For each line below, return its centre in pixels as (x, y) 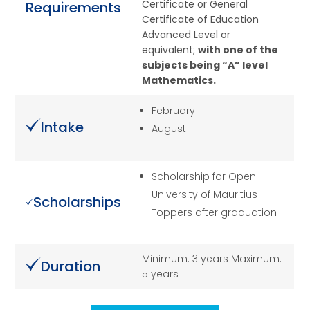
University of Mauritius (205, 195)
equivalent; (170, 50)
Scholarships (77, 202)
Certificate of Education (201, 20)
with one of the (238, 50)
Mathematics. (179, 81)
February (174, 111)
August (169, 129)
